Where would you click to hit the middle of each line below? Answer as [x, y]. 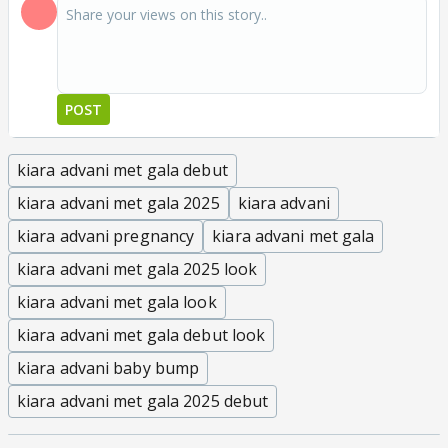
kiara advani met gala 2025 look [137, 268]
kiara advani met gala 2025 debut [143, 400]
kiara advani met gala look [117, 301]
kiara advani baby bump [108, 367]
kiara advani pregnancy [106, 235]
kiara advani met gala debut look [141, 334]
